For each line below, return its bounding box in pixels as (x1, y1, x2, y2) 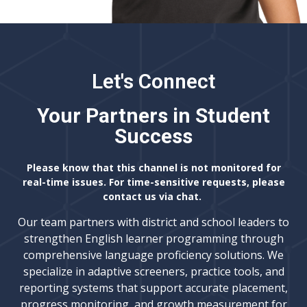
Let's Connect (92, 69, 215, 94)
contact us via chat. (103, 190, 204, 204)
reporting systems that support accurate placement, (19, 280, 288, 295)
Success (114, 124, 193, 149)
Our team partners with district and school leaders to (18, 214, 289, 230)
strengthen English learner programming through (23, 230, 284, 246)
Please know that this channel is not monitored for (26, 161, 281, 175)
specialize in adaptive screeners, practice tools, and (23, 263, 284, 279)
